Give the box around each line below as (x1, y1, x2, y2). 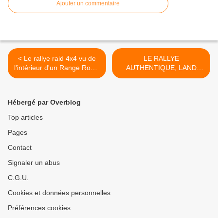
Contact (8, 144, 32, 152)
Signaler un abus (8, 159, 60, 167)
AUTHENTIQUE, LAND (126, 64, 197, 72)
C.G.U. (8, 174, 29, 182)
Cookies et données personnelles (8, 189, 110, 197)
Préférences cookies (8, 204, 71, 212)
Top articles (8, 113, 43, 122)
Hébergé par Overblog (8, 98, 81, 107)
